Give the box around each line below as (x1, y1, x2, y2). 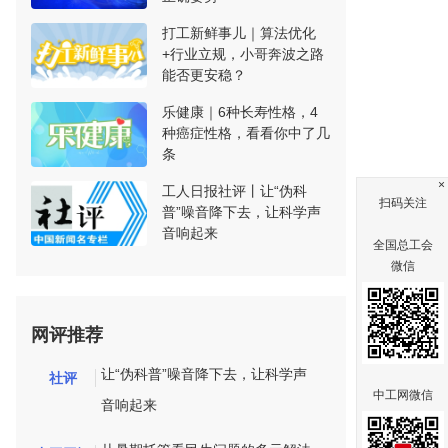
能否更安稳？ (162, 67, 246, 83)
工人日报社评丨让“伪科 (162, 183, 307, 199)
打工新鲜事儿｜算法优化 (162, 25, 316, 41)
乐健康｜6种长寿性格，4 (162, 104, 318, 120)
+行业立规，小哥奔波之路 (162, 46, 324, 62)
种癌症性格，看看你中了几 (162, 125, 330, 141)
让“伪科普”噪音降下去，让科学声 (100, 366, 307, 382)
